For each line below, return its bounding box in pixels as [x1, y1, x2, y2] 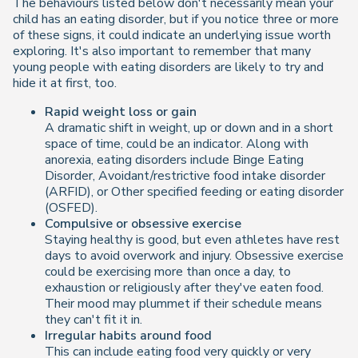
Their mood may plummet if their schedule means [45, 294, 322, 312]
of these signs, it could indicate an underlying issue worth [13, 26, 331, 44]
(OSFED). [45, 198, 97, 217]
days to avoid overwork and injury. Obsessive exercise [45, 246, 344, 265]
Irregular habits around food [45, 326, 215, 344]
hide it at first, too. [13, 74, 117, 92]
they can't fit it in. [45, 310, 142, 328]
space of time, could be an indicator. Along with [45, 134, 308, 153]
